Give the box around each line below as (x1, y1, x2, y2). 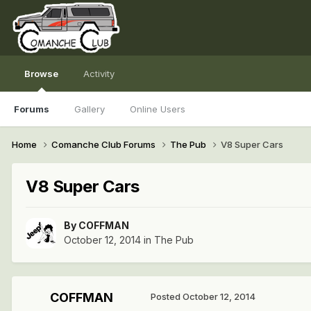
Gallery (74, 103, 105, 115)
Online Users (130, 103, 185, 115)
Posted (151, 291, 183, 303)
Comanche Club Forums (51, 138, 158, 150)
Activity (83, 68, 115, 79)
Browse (24, 68, 58, 79)
